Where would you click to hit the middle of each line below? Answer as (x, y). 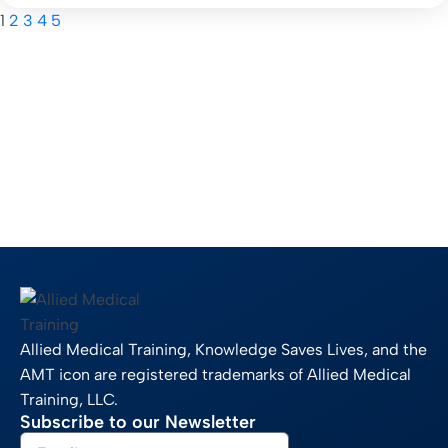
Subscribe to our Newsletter (138, 421)
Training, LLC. (69, 399)
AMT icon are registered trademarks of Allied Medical (215, 374)
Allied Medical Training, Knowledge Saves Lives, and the (223, 349)
